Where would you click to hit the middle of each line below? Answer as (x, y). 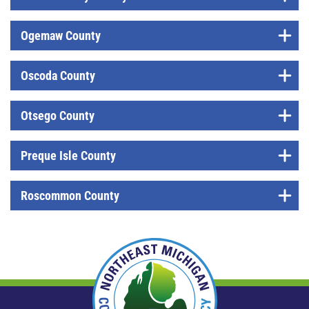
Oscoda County (58, 76)
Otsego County (58, 116)
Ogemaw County (61, 36)
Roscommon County (70, 196)
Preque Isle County (68, 156)
